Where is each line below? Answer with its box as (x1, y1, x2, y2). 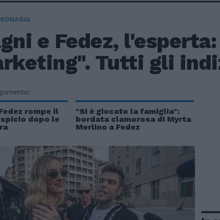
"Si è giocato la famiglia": (75, 107, 180, 116)
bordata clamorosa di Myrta (75, 114, 191, 124)
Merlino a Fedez (75, 122, 140, 132)
